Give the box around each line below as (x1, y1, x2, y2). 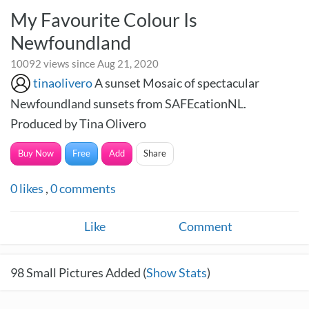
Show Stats (146, 265, 207, 280)
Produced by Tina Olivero (10, 116, 146, 131)
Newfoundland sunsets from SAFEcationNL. (10, 96, 246, 111)
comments (57, 181, 116, 196)
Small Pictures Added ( (24, 265, 146, 280)
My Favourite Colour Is (10, 8, 197, 31)
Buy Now (18, 148, 54, 159)
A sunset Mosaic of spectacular (94, 75, 259, 90)
